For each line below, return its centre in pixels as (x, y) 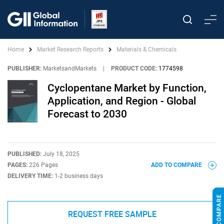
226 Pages (43, 165)
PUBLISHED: (25, 154)
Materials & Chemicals (146, 49)
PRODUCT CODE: (134, 68)
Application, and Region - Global (122, 101)
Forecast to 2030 (87, 114)
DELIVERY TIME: (31, 176)
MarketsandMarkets (70, 68)
